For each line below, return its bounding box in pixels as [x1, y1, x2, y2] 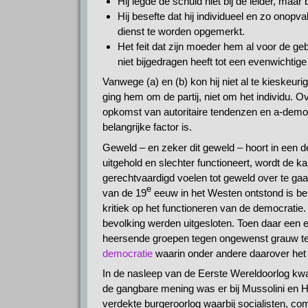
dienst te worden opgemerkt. [118, 25, 245, 37]
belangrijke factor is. [102, 121, 192, 133]
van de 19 [102, 186, 146, 199]
